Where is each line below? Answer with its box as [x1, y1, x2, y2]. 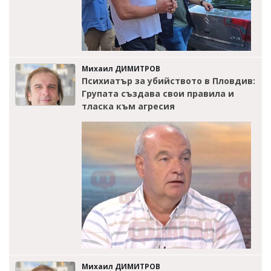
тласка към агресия [82, 100, 175, 112]
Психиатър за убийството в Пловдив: [82, 74, 255, 87]
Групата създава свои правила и [82, 87, 234, 99]
